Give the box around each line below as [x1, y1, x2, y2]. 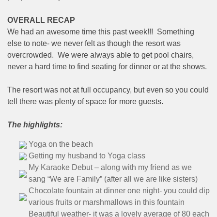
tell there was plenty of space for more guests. [7, 97, 163, 106]
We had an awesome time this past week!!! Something [7, 27, 194, 36]
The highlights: [7, 120, 62, 129]
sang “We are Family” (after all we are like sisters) [29, 174, 198, 183]
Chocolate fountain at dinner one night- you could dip [29, 186, 210, 195]
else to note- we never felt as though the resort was [7, 39, 181, 47]
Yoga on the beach [29, 139, 93, 148]
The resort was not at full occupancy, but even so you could [7, 85, 209, 94]
